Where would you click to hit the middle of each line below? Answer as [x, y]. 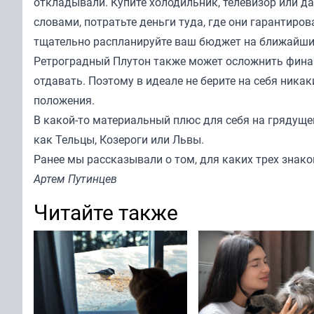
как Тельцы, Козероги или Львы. [119, 139]
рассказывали [125, 159]
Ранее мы [60, 159]
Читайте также [106, 212]
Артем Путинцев [75, 179]
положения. [64, 100]
